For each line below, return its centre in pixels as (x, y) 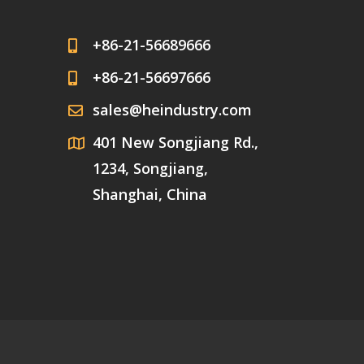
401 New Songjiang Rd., (175, 142)
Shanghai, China (149, 194)
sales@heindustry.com (172, 109)
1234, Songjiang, (150, 168)
